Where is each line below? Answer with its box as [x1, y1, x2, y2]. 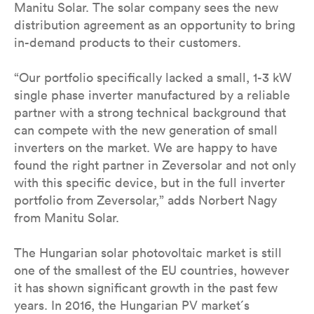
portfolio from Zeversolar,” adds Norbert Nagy [14, 192, 277, 208]
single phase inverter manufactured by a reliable [14, 87, 290, 103]
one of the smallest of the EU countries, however [14, 262, 289, 278]
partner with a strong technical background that [14, 104, 286, 121]
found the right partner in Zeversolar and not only [14, 157, 296, 173]
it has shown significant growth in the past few [14, 280, 278, 296]
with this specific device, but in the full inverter [14, 175, 285, 191]
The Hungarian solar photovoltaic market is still [14, 245, 282, 261]
